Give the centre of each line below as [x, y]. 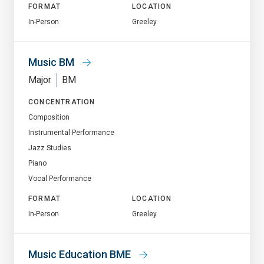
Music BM [52, 62]
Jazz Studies [50, 148]
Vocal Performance [60, 178]
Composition [49, 117]
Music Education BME [81, 254]
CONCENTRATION [62, 102]
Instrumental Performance [71, 132]
